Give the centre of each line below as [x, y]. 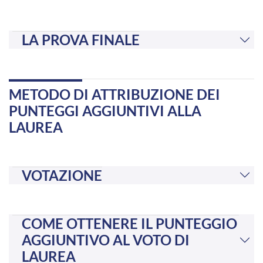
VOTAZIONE [62, 175]
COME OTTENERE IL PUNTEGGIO [129, 224]
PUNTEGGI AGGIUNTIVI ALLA [105, 111]
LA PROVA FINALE [81, 40]
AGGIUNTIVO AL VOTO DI [106, 240]
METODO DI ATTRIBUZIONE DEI [114, 95]
